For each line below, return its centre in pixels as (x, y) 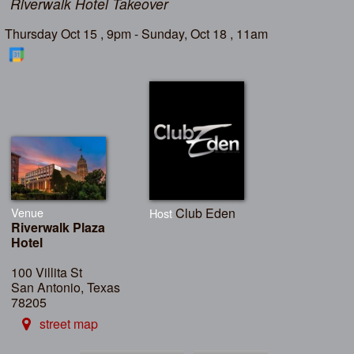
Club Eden (206, 213)
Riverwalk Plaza (58, 228)
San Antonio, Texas (66, 288)
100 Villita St (47, 273)
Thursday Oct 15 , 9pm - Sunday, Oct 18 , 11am (137, 34)
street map (68, 324)
